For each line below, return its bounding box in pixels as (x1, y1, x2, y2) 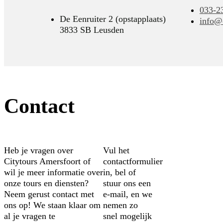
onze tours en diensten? (4, 178, 89, 189)
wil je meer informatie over (4, 167, 103, 178)
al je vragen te (4, 211, 55, 222)
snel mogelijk (103, 211, 152, 222)
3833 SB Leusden (59, 24, 124, 35)
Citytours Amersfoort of (4, 156, 91, 167)
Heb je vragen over (4, 145, 73, 156)
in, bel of (103, 167, 136, 178)
